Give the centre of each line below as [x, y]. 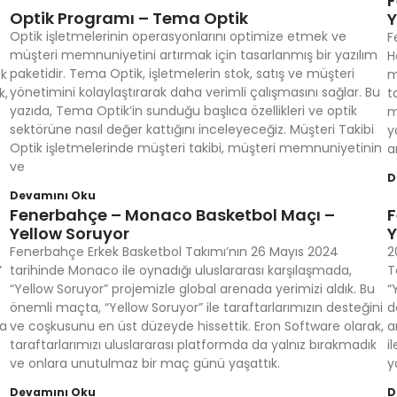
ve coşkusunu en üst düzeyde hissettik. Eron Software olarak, [196, 326]
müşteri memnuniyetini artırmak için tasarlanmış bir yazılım [193, 55]
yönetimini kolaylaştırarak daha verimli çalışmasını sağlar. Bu [195, 92]
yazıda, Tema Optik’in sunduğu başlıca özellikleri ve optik [183, 111]
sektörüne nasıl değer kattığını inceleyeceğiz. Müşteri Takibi [191, 129]
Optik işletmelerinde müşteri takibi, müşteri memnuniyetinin [195, 148]
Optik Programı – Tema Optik [128, 18]
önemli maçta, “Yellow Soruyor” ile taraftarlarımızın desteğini [196, 307]
